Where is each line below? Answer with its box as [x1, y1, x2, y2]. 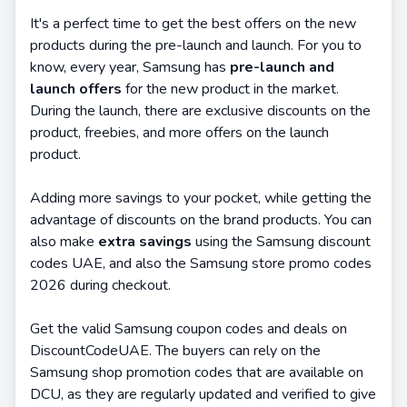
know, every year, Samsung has [30, 57, 230, 77]
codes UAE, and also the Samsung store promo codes [30, 253, 372, 273]
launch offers [30, 79, 122, 99]
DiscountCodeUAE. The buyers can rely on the [30, 341, 321, 361]
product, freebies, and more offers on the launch [30, 123, 329, 143]
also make [30, 232, 98, 252]
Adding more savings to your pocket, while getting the [30, 188, 372, 208]
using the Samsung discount [192, 232, 371, 252]
